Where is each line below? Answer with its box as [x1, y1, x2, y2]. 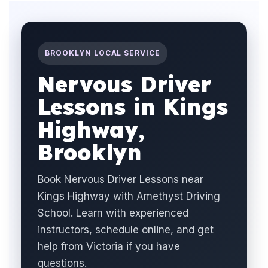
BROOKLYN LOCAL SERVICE [45, 48, 161, 57]
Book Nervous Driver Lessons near [38, 173, 203, 185]
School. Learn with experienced [38, 207, 188, 219]
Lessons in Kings [38, 93, 228, 120]
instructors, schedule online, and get [38, 224, 214, 236]
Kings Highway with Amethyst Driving [38, 190, 220, 202]
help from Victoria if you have [38, 240, 180, 252]
